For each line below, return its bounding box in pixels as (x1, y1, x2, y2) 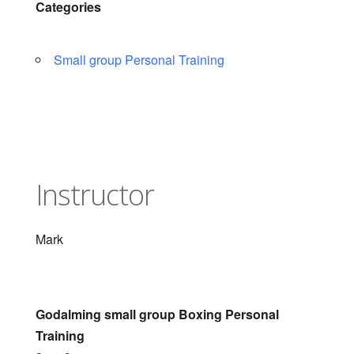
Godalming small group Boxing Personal (35, 305, 279, 323)
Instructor (35, 175, 154, 214)
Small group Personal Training (53, 51, 224, 69)
